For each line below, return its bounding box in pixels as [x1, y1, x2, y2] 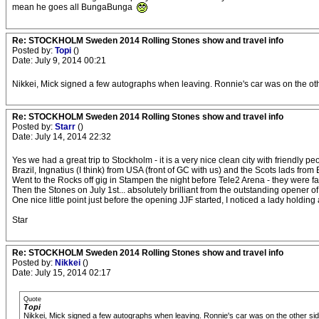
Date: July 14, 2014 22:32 [12, 132, 111, 142]
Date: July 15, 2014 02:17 [12, 268, 111, 278]
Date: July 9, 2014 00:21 [12, 56, 106, 66]
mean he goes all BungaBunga [12, 2, 135, 12]
